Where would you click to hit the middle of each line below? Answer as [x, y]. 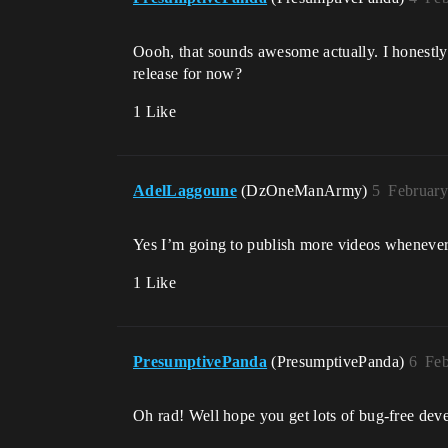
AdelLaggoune [185, 191]
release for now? [188, 74]
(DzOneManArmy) [306, 191]
